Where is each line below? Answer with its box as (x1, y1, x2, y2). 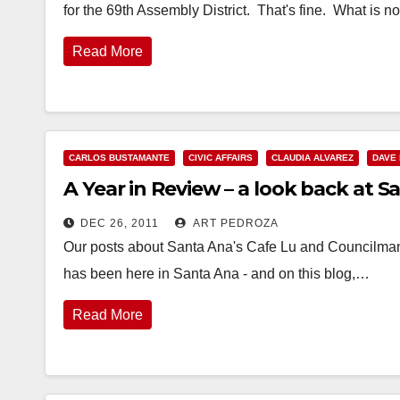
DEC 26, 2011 (80, 217, 159, 229)
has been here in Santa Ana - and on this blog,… (63, 266, 370, 281)
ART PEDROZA (190, 217, 279, 229)
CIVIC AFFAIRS (188, 153, 253, 162)
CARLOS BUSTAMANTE (69, 153, 170, 162)
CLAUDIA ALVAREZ (271, 153, 354, 162)
